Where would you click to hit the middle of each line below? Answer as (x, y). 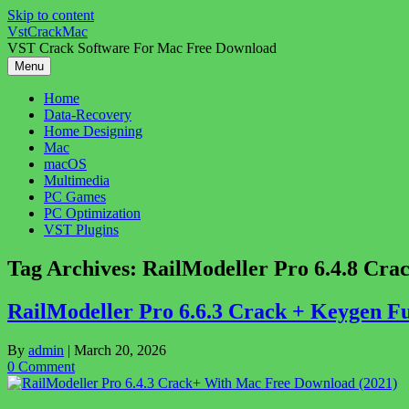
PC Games (75, 197)
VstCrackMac (47, 31)
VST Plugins (81, 230)
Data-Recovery (88, 115)
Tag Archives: (75, 268)
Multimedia (77, 180)
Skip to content (51, 15)
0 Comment (41, 366)
